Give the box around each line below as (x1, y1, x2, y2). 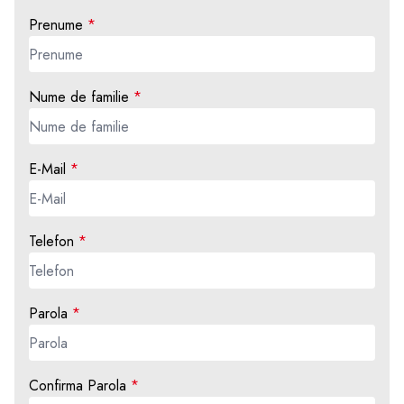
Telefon (29, 231, 74, 252)
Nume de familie (29, 87, 129, 107)
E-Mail (29, 159, 66, 179)
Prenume (29, 14, 83, 35)
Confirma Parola (29, 375, 126, 396)
